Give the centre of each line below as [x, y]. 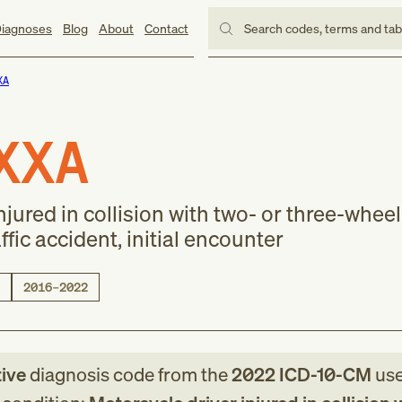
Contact [166, 28]
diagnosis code [93, 374]
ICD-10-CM [323, 374]
